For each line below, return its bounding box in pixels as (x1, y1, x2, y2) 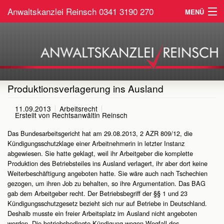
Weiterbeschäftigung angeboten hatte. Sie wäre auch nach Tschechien (7, 168, 207, 178)
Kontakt (7, 119, 30, 128)
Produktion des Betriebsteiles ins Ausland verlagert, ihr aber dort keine (7, 158, 207, 168)
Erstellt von (15, 110, 52, 120)
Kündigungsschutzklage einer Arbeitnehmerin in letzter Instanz (7, 138, 184, 148)
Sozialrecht (7, 74, 40, 83)
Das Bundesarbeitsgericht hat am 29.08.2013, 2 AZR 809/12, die (7, 128, 192, 138)
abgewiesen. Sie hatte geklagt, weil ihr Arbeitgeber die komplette (7, 148, 193, 158)
